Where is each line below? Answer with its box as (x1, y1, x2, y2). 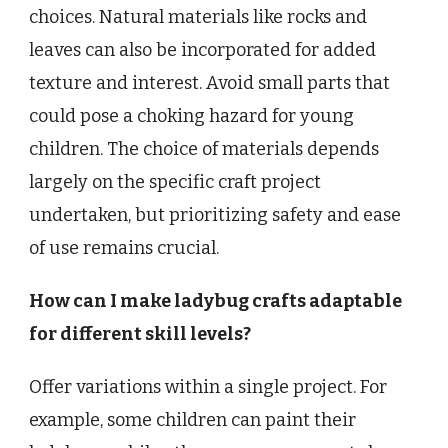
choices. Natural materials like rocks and (29, 5, 367, 28)
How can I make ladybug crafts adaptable (29, 289, 402, 312)
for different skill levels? (29, 322, 251, 345)
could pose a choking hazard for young (29, 104, 354, 127)
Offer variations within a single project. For (29, 375, 387, 398)
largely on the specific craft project (29, 170, 321, 193)
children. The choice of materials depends (29, 137, 379, 160)
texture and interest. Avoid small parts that (29, 71, 390, 94)
